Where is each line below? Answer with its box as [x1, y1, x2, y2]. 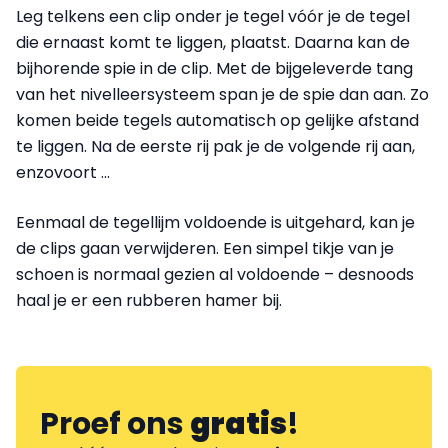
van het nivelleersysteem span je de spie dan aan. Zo [16, 82, 429, 106]
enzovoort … [16, 160, 110, 184]
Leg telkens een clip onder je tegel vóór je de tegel [16, 4, 410, 28]
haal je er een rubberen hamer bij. [16, 288, 282, 312]
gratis [190, 402, 287, 445]
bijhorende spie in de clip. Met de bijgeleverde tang [16, 56, 413, 80]
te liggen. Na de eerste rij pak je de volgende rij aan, [16, 134, 415, 158]
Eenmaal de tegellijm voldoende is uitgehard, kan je [16, 210, 415, 234]
